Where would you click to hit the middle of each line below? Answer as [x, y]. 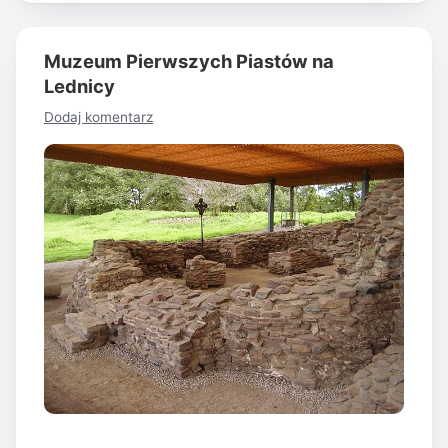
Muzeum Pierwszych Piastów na [189, 61]
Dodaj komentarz [98, 116]
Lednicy [79, 86]
